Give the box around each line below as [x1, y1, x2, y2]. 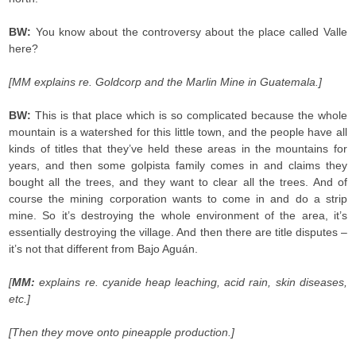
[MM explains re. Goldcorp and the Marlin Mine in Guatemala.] [9, 75, 323, 88]
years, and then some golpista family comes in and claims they [9, 159, 347, 172]
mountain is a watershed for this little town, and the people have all [9, 126, 347, 138]
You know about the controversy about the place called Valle [35, 25, 347, 38]
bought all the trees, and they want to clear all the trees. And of [9, 176, 347, 188]
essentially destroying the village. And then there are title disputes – [9, 226, 347, 238]
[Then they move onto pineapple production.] [9, 326, 235, 339]
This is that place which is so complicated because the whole [35, 109, 347, 122]
